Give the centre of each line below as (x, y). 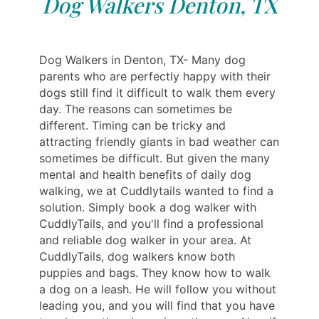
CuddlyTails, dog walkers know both (137, 256)
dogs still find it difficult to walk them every (157, 92)
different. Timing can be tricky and (132, 125)
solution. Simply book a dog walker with (148, 207)
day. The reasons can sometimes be (136, 109)
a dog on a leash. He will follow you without (158, 289)
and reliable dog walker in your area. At (145, 240)
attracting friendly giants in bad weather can (159, 141)
